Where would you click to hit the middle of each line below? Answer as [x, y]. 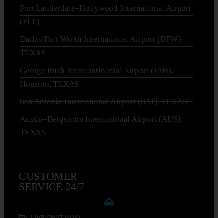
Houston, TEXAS [49, 84]
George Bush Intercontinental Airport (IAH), [97, 70]
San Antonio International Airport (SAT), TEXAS [104, 101]
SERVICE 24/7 [52, 186]
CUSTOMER [48, 176]
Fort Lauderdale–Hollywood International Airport [106, 8]
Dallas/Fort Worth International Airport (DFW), [101, 39]
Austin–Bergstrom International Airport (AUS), [101, 119]
